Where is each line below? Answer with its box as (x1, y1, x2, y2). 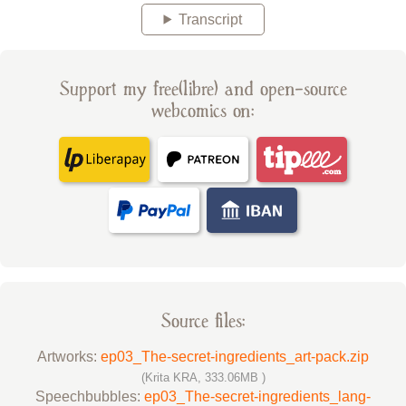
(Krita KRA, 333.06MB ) (140, 370, 266, 384)
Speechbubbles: (35, 388, 144, 404)
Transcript (179, 11, 243, 27)
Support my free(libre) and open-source (59, 76, 347, 101)
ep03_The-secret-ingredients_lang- (144, 388, 371, 404)
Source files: (160, 308, 246, 333)
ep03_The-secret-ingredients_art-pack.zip (101, 348, 369, 364)
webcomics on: (151, 98, 255, 123)
